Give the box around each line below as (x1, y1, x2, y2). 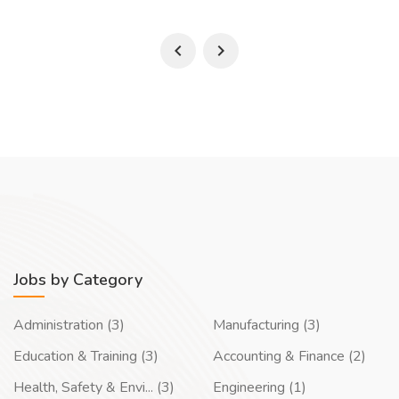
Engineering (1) (213, 378, 306, 397)
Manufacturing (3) (213, 315, 321, 335)
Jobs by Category (13, 269, 142, 290)
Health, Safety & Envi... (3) (13, 378, 175, 397)
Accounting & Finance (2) (213, 346, 366, 366)
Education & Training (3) (13, 346, 159, 366)
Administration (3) (13, 315, 125, 335)
